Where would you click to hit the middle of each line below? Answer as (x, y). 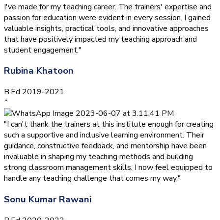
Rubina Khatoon (39, 71)
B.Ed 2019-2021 (34, 92)
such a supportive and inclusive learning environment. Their (104, 135)
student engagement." (43, 50)
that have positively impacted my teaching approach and (100, 39)
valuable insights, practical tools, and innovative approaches (106, 28)
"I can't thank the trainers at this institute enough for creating (109, 124)
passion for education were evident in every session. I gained (107, 17)
